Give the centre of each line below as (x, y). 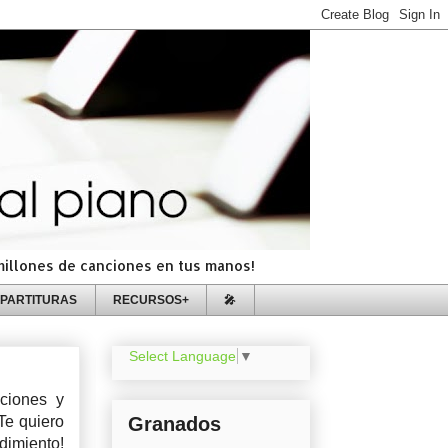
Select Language (182, 356)
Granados (174, 424)
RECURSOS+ (150, 299)
